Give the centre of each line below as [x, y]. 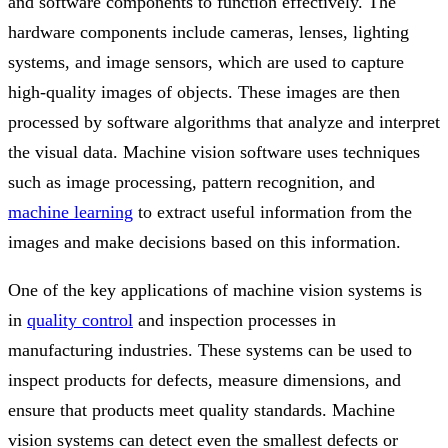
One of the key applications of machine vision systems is [215, 289]
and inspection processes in [234, 319]
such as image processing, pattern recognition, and [191, 181]
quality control [80, 319]
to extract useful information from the [272, 211]
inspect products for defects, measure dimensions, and [204, 379]
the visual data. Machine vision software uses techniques [214, 151]
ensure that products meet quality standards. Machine [201, 409]
